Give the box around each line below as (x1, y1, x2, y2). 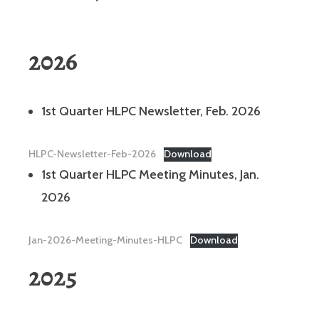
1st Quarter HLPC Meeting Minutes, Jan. (41, 166, 259, 182)
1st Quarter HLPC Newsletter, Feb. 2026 (41, 103, 261, 119)
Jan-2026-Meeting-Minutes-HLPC (28, 233, 182, 246)
